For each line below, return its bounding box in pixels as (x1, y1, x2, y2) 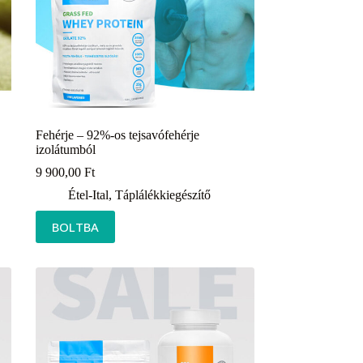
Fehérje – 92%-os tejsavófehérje (35, 127, 199, 142)
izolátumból (35, 142, 96, 156)
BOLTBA (51, 218, 99, 235)
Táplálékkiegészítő (114, 187, 211, 202)
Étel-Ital (67, 187, 109, 202)
